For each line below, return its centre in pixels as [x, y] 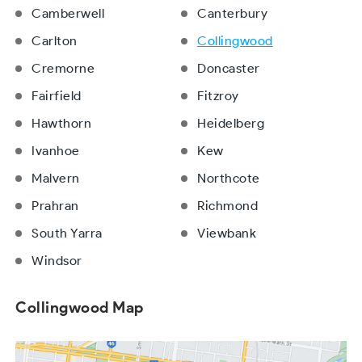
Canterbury [232, 14]
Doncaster [229, 69]
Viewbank [227, 234]
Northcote [229, 179]
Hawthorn [62, 124]
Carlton [55, 41]
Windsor [57, 261]
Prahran [55, 206]
